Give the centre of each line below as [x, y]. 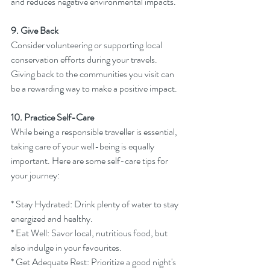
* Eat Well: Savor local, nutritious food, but [90, 233]
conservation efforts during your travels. [85, 60]
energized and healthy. [52, 219]
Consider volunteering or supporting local [87, 45]
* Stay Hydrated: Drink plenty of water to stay [96, 204]
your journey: [35, 175]
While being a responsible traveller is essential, [95, 132]
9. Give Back [35, 31]
